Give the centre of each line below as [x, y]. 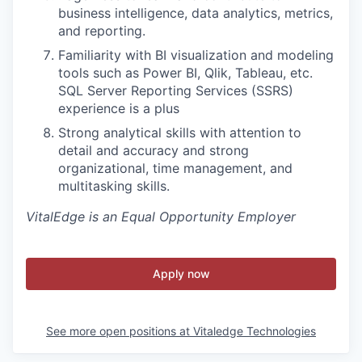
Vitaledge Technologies [255, 331]
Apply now [181, 274]
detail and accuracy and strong [154, 150]
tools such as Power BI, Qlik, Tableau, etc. [185, 73]
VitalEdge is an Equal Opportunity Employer [161, 217]
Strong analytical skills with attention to [180, 133]
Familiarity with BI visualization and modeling [196, 55]
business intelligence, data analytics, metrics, [196, 13]
